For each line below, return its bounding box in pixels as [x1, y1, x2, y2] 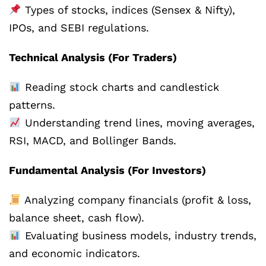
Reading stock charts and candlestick [21, 81, 219, 94]
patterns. [9, 99, 55, 112]
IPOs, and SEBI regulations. [9, 21, 149, 34]
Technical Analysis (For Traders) [9, 51, 177, 64]
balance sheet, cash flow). [9, 211, 144, 224]
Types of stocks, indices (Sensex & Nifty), [21, 4, 235, 17]
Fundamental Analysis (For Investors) [9, 164, 206, 177]
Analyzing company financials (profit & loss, [21, 194, 251, 207]
